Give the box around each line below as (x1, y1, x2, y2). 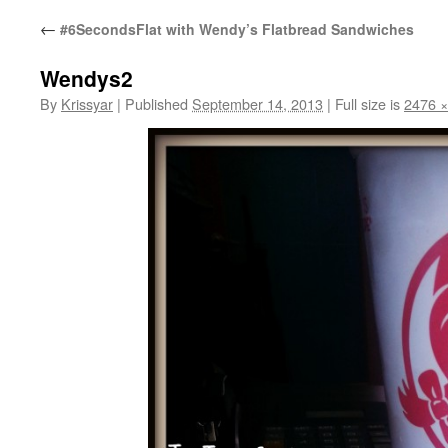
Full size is (331, 93, 404, 114)
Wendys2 (40, 63, 133, 93)
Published (125, 93, 188, 114)
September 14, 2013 (192, 93, 323, 114)
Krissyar (61, 93, 113, 114)
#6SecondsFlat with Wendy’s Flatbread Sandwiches (56, 19, 414, 39)
